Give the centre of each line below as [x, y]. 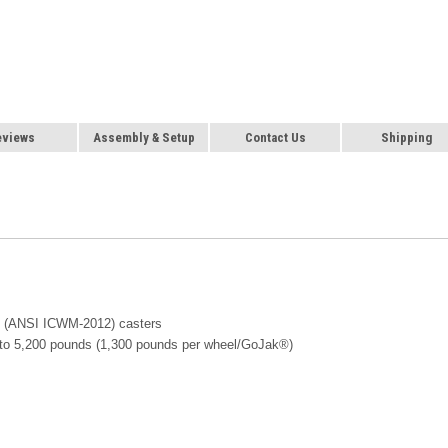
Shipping [407, 137]
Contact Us [275, 137]
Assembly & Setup [143, 137]
